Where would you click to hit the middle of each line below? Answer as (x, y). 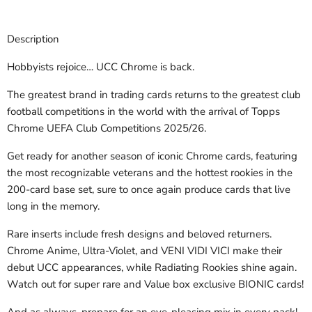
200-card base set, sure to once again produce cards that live (149, 190)
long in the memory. (53, 206)
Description (33, 39)
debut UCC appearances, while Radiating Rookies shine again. (152, 268)
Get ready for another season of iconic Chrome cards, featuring (152, 156)
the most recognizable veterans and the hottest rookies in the (150, 173)
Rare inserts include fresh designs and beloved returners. (139, 234)
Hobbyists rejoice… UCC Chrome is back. (101, 67)
